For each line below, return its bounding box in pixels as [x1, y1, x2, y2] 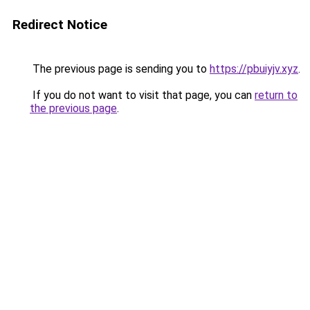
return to [255, 89, 298, 102]
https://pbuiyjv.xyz [210, 62, 298, 75]
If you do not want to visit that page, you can [30, 89, 255, 102]
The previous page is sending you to [30, 62, 210, 75]
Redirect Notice [12, 17, 107, 33]
